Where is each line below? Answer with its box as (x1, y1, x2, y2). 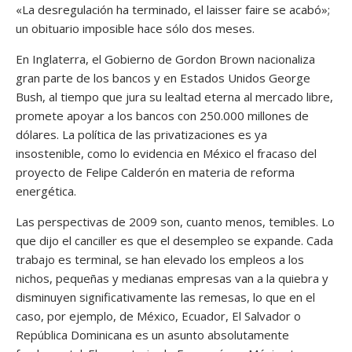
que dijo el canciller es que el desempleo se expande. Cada (16, 232, 333, 248)
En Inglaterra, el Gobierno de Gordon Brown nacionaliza (16, 50, 315, 67)
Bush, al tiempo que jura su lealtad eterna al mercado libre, (16, 88, 333, 104)
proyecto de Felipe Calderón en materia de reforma (16, 163, 295, 180)
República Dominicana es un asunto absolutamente (16, 326, 289, 343)
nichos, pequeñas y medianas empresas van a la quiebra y (16, 269, 328, 286)
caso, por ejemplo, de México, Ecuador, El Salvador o (16, 307, 301, 324)
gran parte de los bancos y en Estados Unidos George (16, 69, 310, 86)
